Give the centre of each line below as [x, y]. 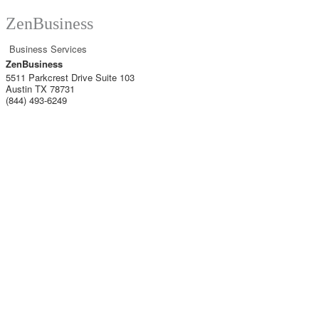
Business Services [48, 49]
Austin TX [26, 89]
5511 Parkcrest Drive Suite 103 [70, 77]
